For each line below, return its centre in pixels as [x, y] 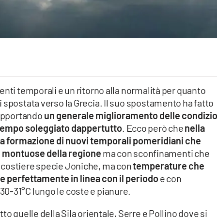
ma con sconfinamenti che [155, 153]
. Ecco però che [154, 128]
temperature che [169, 166]
